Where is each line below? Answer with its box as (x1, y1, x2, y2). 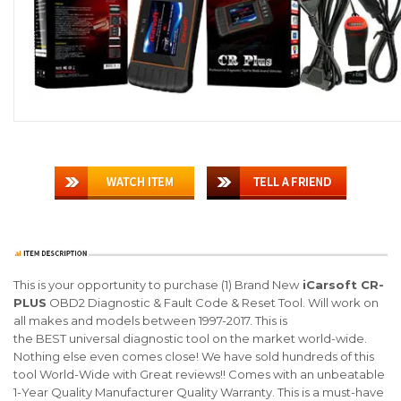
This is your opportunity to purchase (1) (13, 277, 235, 293)
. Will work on (303, 295, 379, 311)
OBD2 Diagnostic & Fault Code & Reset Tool (47, 295, 303, 311)
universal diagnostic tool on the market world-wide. (66, 331, 367, 346)
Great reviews (137, 367, 220, 382)
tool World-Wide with (13, 367, 137, 382)
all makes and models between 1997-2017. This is (13, 313, 287, 328)
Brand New (235, 277, 299, 293)
